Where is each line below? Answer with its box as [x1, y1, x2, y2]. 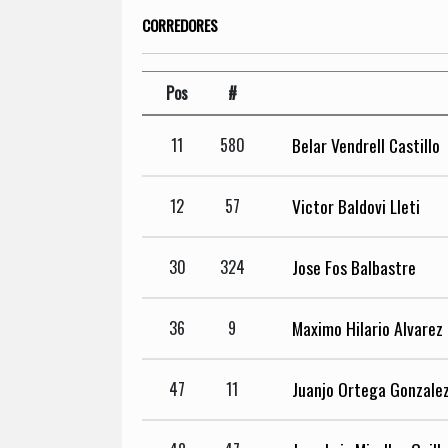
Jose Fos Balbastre [292, 254, 416, 281]
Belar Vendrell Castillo [292, 132, 440, 159]
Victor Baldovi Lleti [292, 193, 420, 220]
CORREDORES [142, 13, 218, 36]
